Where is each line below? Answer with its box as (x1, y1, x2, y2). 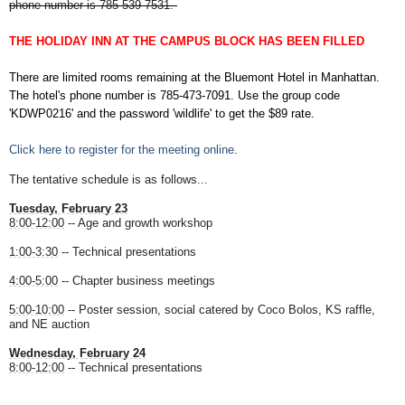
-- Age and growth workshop (64, 216, 212, 231)
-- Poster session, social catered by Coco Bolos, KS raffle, (64, 303, 375, 317)
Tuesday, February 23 (9, 202, 127, 216)
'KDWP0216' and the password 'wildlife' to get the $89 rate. (9, 107, 315, 121)
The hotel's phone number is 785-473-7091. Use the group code (9, 89, 340, 103)
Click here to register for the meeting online (9, 143, 234, 157)
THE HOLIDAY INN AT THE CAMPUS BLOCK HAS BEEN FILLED (9, 34, 364, 49)
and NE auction (9, 317, 89, 332)
